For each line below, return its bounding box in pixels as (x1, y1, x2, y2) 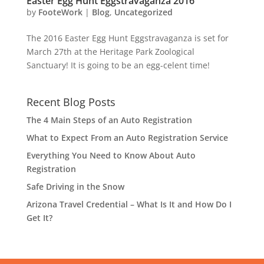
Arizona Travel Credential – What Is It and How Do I (26, 199, 232, 210)
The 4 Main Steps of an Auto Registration (26, 114, 192, 126)
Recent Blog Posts (26, 95, 115, 109)
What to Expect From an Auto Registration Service (26, 132, 228, 143)
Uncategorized (114, 6, 173, 18)
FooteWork (38, 6, 82, 18)
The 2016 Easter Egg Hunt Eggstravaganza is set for (26, 32, 229, 44)
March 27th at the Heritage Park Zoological (26, 46, 194, 57)
